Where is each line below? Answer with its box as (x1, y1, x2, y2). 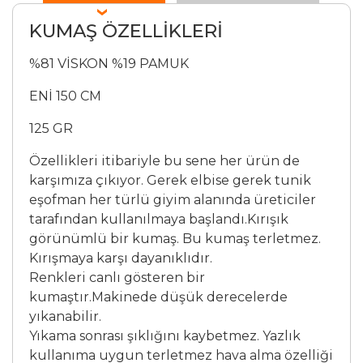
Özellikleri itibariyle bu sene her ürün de (28, 152, 300, 169)
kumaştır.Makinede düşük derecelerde (28, 288, 288, 305)
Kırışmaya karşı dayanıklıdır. (28, 250, 212, 266)
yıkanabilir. (28, 308, 101, 324)
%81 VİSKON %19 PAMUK (28, 55, 189, 71)
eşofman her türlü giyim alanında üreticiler (28, 191, 316, 207)
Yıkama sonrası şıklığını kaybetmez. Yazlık (28, 327, 301, 344)
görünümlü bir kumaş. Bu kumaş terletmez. (28, 230, 321, 246)
